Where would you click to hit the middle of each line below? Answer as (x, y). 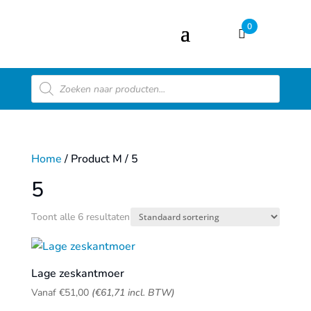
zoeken (48, 91)
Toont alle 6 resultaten (80, 217)
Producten (56, 80)
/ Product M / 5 (100, 159)
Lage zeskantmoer (77, 274)
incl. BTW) (150, 293)
